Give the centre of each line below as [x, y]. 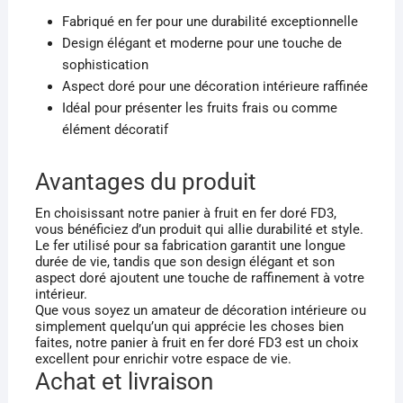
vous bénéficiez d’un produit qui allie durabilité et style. [199, 230]
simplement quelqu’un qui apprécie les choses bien [189, 327]
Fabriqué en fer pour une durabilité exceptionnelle [210, 22]
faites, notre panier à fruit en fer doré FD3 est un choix [196, 343]
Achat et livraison [124, 382]
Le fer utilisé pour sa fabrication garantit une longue [190, 246]
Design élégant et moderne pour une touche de [201, 44]
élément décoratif [115, 130]
